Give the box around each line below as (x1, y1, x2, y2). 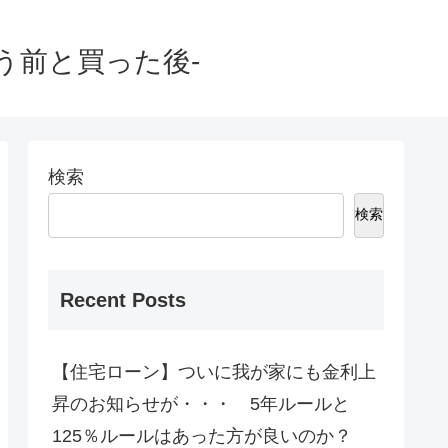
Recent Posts (60, 289, 186, 312)
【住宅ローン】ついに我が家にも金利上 (52, 362, 376, 383)
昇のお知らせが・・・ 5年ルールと (52, 394, 350, 415)
